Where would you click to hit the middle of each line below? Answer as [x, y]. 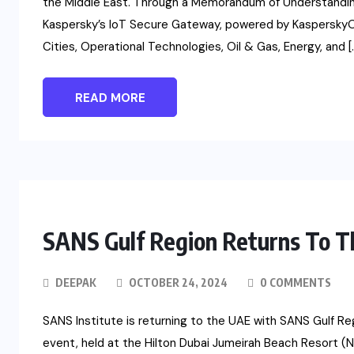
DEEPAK [76, 283]
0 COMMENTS [294, 283]
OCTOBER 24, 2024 [177, 283]
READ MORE [110, 98]
